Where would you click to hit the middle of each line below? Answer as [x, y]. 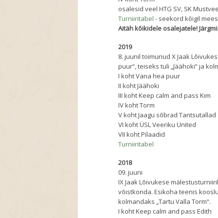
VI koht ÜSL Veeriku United [157, 125]
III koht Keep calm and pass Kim [165, 96]
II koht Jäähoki [139, 86]
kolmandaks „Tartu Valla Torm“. [165, 202]
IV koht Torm [137, 105]
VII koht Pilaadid [142, 135]
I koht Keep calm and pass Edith [166, 211]
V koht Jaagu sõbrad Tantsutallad [167, 115]
